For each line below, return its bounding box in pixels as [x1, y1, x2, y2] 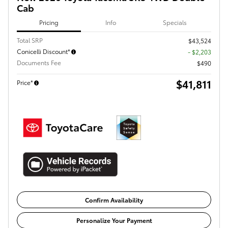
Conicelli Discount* [17, 47, 70, 56]
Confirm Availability [85, 195, 143, 204]
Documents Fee [17, 58, 61, 67]
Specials [163, 18, 187, 27]
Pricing [39, 18, 59, 27]
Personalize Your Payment [76, 216, 152, 225]
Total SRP [17, 36, 43, 45]
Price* [17, 78, 33, 87]
